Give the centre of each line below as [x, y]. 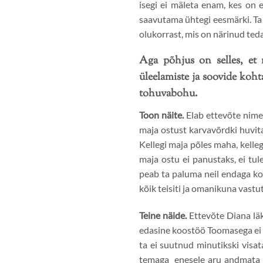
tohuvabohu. [168, 94]
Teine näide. [163, 215]
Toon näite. [161, 115]
